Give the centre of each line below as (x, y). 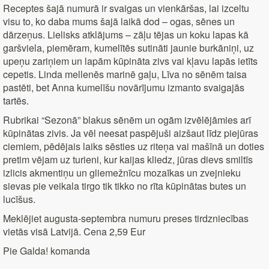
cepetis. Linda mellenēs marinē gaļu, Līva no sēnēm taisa (125, 74)
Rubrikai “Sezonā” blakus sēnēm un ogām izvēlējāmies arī (127, 120)
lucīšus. (19, 199)
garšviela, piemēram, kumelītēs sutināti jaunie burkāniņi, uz (128, 48)
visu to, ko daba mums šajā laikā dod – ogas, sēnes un (119, 22)
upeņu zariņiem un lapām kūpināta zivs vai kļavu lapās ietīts (130, 61)
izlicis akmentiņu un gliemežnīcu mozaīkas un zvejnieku (122, 173)
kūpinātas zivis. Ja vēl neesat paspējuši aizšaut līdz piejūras (131, 133)
